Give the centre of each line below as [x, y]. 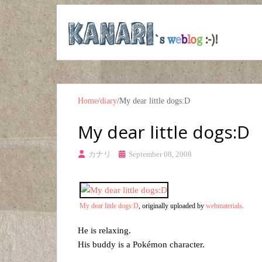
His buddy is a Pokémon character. [141, 244]
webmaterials [224, 206]
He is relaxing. [104, 230]
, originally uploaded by [172, 206]
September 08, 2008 [159, 154]
